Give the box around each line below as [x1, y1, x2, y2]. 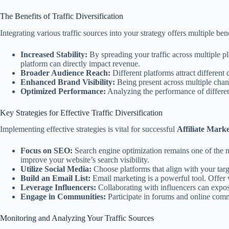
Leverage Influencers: [20, 183, 96, 192]
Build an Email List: [20, 174, 90, 183]
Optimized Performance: [20, 86, 106, 96]
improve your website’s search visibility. [20, 155, 149, 165]
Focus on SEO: [20, 146, 73, 155]
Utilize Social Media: [20, 165, 91, 174]
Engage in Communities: [20, 192, 106, 201]
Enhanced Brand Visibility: [20, 77, 115, 86]
